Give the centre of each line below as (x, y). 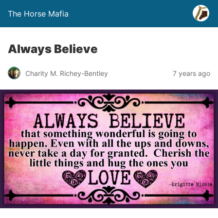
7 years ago (191, 73)
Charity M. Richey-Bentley (67, 73)
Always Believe (53, 49)
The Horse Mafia (38, 14)
